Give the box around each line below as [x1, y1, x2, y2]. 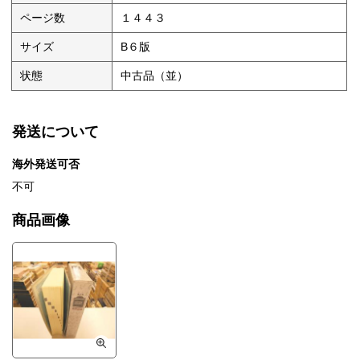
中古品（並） [121, 69, 189, 83]
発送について [12, 124, 99, 141]
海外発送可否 [12, 157, 80, 171]
